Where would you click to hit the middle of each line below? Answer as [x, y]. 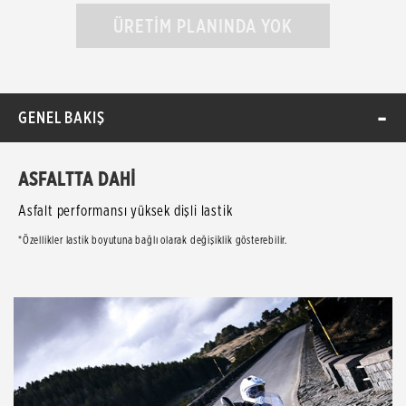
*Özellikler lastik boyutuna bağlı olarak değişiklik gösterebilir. [153, 240]
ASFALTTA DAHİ [77, 179]
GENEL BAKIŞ [62, 117]
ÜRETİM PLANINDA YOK [203, 26]
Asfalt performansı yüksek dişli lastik [126, 211]
